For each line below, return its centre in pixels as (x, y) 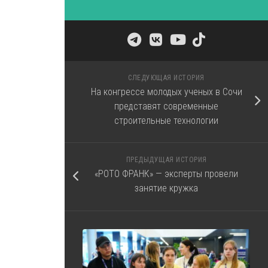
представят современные (166, 106)
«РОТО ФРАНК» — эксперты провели (166, 174)
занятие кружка (166, 188)
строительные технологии (166, 121)
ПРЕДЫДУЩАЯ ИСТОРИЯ (166, 160)
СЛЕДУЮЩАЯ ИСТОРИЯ (166, 78)
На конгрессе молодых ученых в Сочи (166, 92)
